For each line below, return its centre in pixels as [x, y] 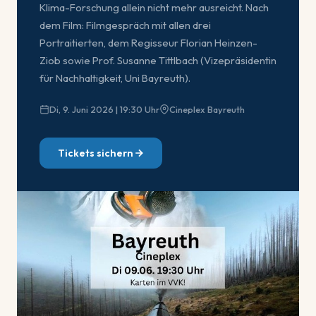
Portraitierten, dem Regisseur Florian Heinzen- [148, 42]
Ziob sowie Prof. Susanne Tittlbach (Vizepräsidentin [158, 60]
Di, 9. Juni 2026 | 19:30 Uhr [104, 109]
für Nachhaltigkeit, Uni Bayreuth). [115, 78]
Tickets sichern [95, 153]
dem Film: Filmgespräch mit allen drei [125, 25]
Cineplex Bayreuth [207, 109]
